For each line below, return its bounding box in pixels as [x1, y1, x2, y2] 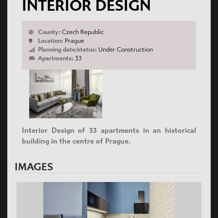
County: [36, 28, 60, 36]
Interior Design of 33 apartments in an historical [22, 126, 196, 135]
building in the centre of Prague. [22, 137, 130, 146]
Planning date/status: [36, 46, 97, 54]
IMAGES [15, 161, 53, 174]
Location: [36, 37, 63, 45]
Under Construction [97, 46, 153, 54]
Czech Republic [60, 28, 104, 36]
